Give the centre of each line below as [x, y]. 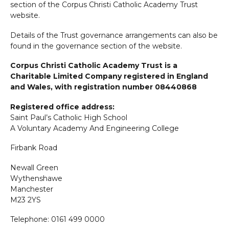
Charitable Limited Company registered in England [109, 76]
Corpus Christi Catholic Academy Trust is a [94, 66]
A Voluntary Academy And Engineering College [95, 128]
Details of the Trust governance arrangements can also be [114, 35]
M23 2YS [26, 200]
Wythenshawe [37, 178]
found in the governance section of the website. [96, 46]
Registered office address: [63, 107]
